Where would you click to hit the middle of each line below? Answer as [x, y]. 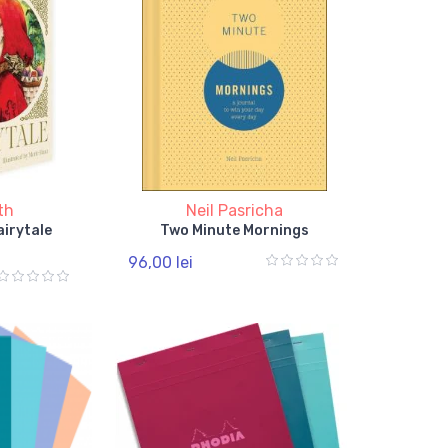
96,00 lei [161, 262]
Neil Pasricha [235, 210]
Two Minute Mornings [235, 230]
